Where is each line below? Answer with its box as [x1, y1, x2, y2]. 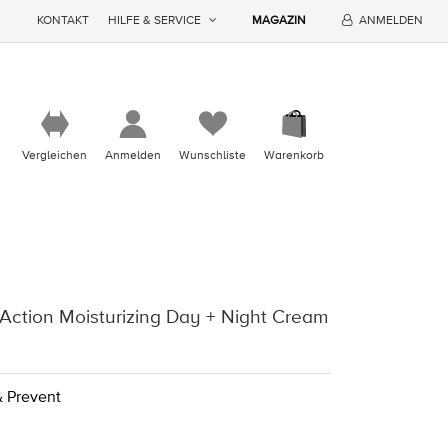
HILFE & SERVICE [108, 13, 202, 28]
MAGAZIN [252, 13, 307, 28]
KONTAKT [37, 13, 90, 28]
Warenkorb [264, 148, 324, 164]
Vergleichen [22, 148, 87, 164]
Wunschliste [179, 148, 246, 164]
